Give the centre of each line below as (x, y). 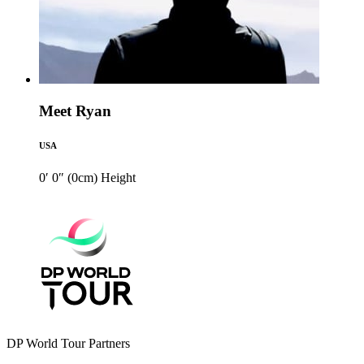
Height (118, 178)
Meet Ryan (75, 111)
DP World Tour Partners (68, 343)
